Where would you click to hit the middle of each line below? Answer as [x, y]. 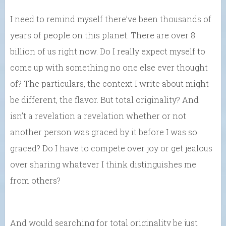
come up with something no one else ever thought [109, 67]
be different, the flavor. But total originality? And [104, 99]
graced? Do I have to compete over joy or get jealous [111, 148]
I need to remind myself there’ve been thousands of [111, 19]
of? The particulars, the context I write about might [109, 83]
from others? [35, 180]
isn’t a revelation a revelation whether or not [98, 116]
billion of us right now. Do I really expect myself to [108, 51]
